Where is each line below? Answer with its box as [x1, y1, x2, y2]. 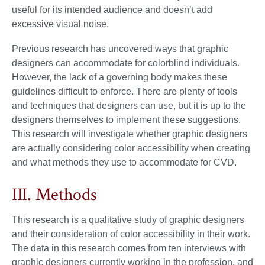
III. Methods [12, 183, 97, 207]
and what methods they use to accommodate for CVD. [12, 157, 237, 168]
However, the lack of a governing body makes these [12, 72, 227, 83]
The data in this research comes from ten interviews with [12, 243, 246, 254]
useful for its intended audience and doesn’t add [12, 5, 212, 15]
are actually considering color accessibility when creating [12, 143, 250, 154]
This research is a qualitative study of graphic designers [12, 215, 244, 225]
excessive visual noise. [12, 19, 109, 30]
